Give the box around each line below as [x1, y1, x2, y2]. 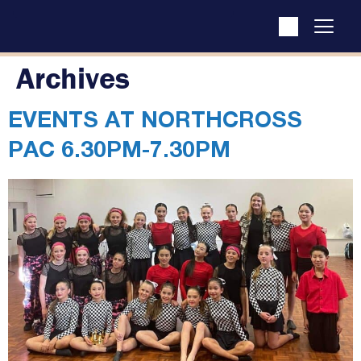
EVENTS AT [8, 111, 141, 134]
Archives [16, 59, 130, 97]
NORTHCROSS [141, 111, 302, 134]
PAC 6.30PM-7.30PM [8, 141, 230, 164]
